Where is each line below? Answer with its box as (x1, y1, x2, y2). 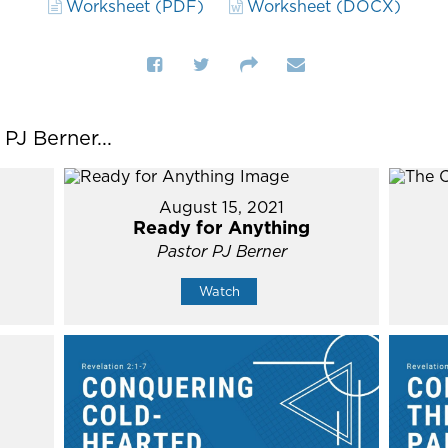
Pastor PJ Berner (156, 240, 287, 262)
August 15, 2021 (159, 196, 285, 218)
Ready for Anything (133, 215, 311, 240)
